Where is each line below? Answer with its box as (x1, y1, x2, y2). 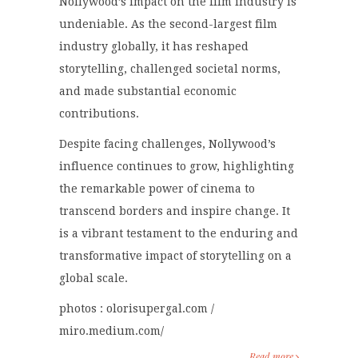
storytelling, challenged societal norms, (59, 62, 280, 76)
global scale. (59, 272, 128, 285)
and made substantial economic (59, 85, 237, 98)
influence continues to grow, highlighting (59, 160, 294, 173)
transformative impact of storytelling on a (59, 249, 292, 263)
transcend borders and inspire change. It (59, 205, 290, 218)
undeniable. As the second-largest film (59, 18, 277, 31)
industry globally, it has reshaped (59, 40, 249, 54)
